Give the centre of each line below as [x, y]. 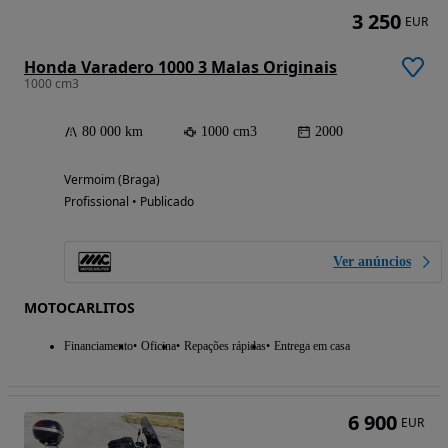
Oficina [158, 346]
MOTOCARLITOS [79, 308]
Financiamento [98, 346]
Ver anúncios [372, 262]
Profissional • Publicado [129, 202]
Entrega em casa [312, 346]
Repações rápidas [225, 346]
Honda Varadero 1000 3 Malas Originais [180, 67]
